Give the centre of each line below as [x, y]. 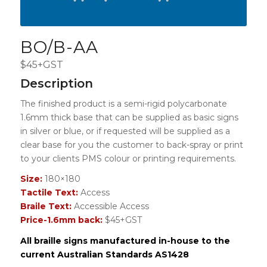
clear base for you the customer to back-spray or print [131, 145]
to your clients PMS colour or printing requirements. [128, 158]
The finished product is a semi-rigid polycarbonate [123, 103]
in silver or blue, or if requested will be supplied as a [125, 131]
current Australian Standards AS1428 [104, 255]
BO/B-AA [59, 47]
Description [56, 83]
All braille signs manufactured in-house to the [125, 241]
